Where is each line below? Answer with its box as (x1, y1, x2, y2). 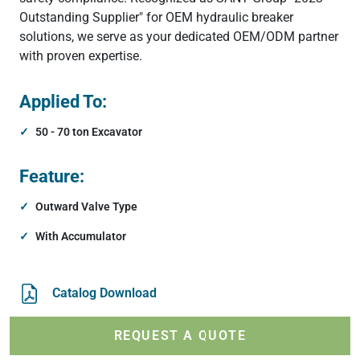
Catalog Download (52, 285, 157, 301)
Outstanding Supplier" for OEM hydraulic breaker (19, 9, 293, 25)
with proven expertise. (19, 47, 142, 63)
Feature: (19, 165, 84, 186)
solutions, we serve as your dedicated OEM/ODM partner (19, 28, 338, 44)
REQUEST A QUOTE (113, 327, 247, 343)
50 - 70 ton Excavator (35, 125, 142, 139)
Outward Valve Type (35, 199, 137, 214)
